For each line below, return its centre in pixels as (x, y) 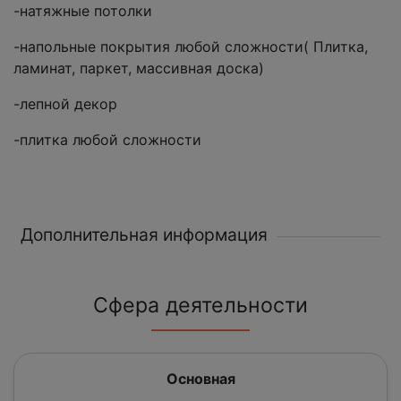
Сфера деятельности (200, 306)
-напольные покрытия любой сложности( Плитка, (191, 47)
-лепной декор (65, 104)
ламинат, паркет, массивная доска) (139, 68)
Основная (200, 379)
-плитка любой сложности (107, 140)
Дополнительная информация (144, 235)
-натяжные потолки (83, 11)
